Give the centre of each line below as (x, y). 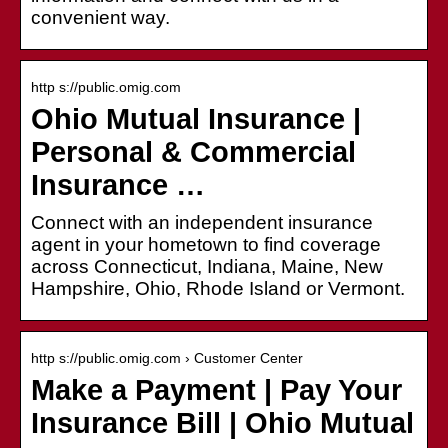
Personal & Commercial (193, 151)
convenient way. (100, 17)
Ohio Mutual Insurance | (196, 118)
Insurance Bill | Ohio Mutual (222, 422)
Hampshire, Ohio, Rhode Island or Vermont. (218, 288)
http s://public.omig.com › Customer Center (167, 357)
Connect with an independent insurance (202, 222)
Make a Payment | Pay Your (216, 389)
